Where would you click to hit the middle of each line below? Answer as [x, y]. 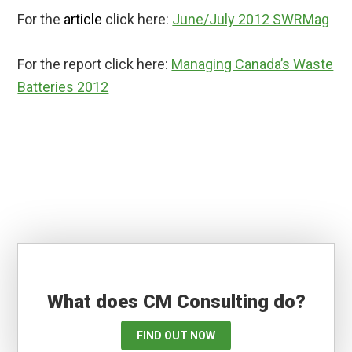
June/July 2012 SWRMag [251, 20]
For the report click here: [95, 64]
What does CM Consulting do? [176, 302]
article [83, 20]
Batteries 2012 [63, 87]
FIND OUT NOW [176, 336]
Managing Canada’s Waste [253, 64]
